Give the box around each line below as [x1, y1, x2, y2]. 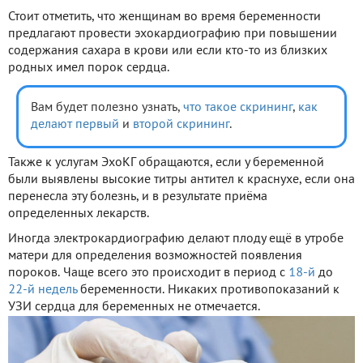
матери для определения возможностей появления [8, 250, 302, 262]
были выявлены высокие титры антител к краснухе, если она [8, 173, 355, 186]
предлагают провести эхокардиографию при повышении [8, 28, 337, 40]
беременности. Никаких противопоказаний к [77, 284, 340, 296]
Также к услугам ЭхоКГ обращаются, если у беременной [8, 156, 324, 169]
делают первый [31, 118, 119, 130]
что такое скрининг [183, 101, 293, 113]
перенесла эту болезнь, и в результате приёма [8, 190, 267, 203]
